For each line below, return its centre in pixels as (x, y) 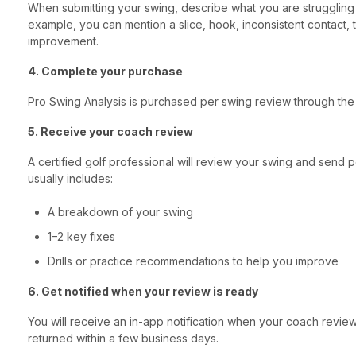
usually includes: (70, 179)
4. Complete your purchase (105, 72)
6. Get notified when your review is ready (143, 292)
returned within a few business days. (123, 339)
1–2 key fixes (81, 237)
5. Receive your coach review (110, 132)
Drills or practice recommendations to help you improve (193, 261)
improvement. (63, 41)
